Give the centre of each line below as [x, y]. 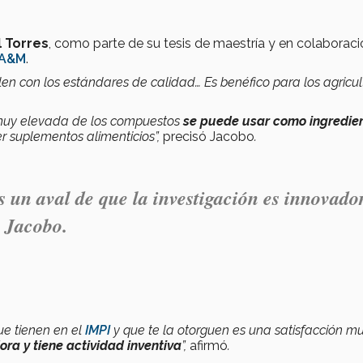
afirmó [209, 345]
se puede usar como [245, 121]
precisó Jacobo [209, 136]
